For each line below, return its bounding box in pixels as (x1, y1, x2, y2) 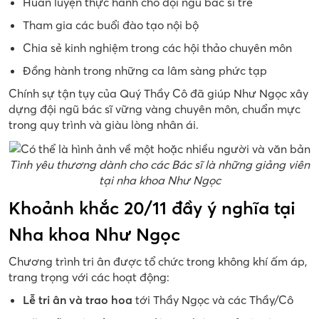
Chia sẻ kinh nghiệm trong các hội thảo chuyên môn (23, 40, 292, 55)
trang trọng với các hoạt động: (9, 270, 169, 285)
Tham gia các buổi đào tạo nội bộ (23, 17, 199, 32)
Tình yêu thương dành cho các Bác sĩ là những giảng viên (9, 157, 310, 172)
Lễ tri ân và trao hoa (23, 293, 132, 308)
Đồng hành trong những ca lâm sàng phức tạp (23, 63, 267, 78)
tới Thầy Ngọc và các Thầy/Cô (132, 293, 293, 308)
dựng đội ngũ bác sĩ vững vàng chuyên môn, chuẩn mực (9, 101, 300, 116)
